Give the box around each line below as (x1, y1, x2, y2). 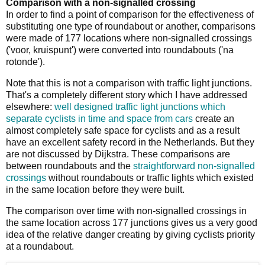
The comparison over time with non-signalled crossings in (6, 205, 247, 216)
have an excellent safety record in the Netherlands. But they (6, 137, 254, 148)
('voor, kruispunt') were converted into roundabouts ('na (6, 45, 234, 56)
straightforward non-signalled (133, 161, 255, 172)
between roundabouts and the (6, 161, 133, 172)
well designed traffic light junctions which (54, 102, 225, 112)
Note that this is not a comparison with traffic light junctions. (6, 78, 252, 89)
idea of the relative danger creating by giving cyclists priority (6, 229, 255, 240)
